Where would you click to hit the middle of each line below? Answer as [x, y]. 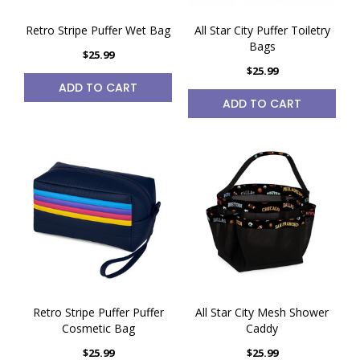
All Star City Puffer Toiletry [262, 30]
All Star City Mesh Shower [262, 312]
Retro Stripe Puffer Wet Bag [98, 30]
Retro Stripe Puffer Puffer [98, 312]
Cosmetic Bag [98, 328]
